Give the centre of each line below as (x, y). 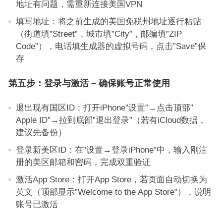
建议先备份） (41, 132)
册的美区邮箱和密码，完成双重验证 (83, 162)
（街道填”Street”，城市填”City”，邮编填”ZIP (99, 34)
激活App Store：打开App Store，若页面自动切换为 (111, 179)
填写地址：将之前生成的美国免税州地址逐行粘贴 (108, 21)
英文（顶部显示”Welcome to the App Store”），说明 (113, 192)
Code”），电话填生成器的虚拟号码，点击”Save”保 (111, 46)
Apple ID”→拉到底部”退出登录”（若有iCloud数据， (111, 120)
